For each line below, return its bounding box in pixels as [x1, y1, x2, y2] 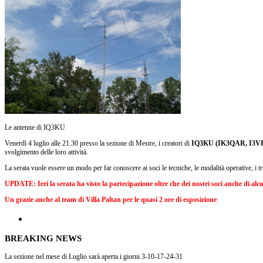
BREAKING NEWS [5, 233, 82, 243]
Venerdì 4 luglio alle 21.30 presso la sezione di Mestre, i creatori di [5, 139, 191, 147]
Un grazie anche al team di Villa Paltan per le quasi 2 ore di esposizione [5, 195, 217, 204]
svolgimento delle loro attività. [5, 147, 88, 156]
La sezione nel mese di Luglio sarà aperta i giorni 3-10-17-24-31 [5, 252, 183, 261]
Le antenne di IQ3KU [5, 123, 65, 131]
